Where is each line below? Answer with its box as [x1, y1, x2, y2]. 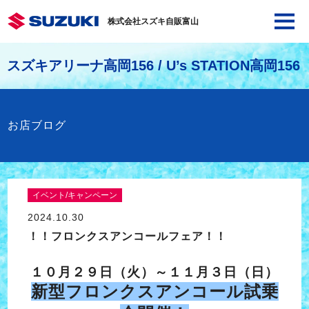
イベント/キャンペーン [32, 190, 117, 201]
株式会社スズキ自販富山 [107, 17, 199, 26]
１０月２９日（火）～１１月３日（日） [30, 264, 279, 279]
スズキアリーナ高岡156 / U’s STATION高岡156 [7, 58, 300, 73]
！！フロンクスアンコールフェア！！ [27, 230, 227, 243]
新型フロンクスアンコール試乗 [30, 281, 279, 301]
